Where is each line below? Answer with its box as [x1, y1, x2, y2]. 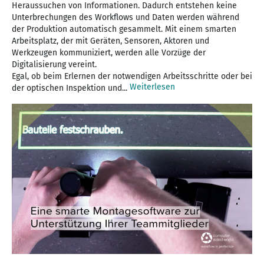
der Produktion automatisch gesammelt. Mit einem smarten [12, 24, 236, 34]
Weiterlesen [130, 81, 175, 92]
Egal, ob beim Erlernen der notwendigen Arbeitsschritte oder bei [12, 71, 252, 81]
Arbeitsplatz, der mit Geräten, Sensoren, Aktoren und [12, 35, 209, 46]
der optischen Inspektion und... [12, 82, 130, 93]
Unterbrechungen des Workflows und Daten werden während [12, 12, 239, 22]
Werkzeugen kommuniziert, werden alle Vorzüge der [12, 47, 206, 58]
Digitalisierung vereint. [12, 59, 97, 70]
